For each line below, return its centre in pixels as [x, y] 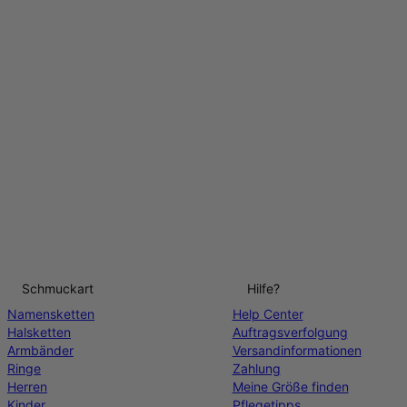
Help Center [268, 314]
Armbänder [40, 350]
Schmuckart [58, 288]
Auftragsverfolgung [290, 332]
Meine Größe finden [290, 387]
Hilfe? [263, 288]
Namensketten [51, 314]
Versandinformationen [297, 350]
